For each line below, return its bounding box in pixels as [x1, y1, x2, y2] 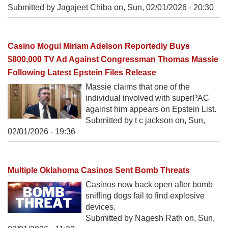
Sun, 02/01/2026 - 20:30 [127, 3, 214, 12]
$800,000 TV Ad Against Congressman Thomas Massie [8, 54, 218, 64]
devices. [85, 203, 116, 211]
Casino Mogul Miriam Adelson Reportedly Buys [8, 41, 190, 50]
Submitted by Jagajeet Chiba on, [8, 3, 127, 12]
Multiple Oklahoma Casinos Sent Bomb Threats [8, 165, 190, 175]
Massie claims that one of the [85, 82, 190, 91]
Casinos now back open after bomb [85, 180, 213, 189]
